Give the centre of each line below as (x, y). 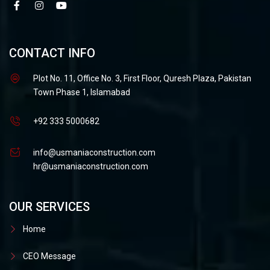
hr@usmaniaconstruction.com (91, 166)
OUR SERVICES (49, 207)
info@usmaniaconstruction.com (94, 152)
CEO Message (49, 256)
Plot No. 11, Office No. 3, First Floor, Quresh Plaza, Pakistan (142, 78)
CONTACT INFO (52, 53)
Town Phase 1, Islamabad (82, 92)
